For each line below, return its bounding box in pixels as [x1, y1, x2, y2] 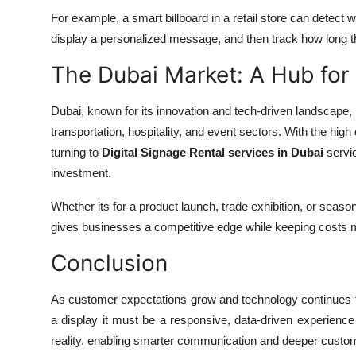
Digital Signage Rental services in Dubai [102, 145, 323, 160]
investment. [51, 166, 111, 180]
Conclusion [51, 250, 168, 277]
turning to [51, 145, 102, 160]
